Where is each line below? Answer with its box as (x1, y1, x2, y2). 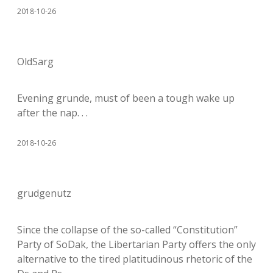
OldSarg (17, 55, 54, 68)
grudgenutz (17, 186, 71, 200)
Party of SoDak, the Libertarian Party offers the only (17, 238, 256, 251)
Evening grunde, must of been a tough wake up (17, 91, 235, 105)
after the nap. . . (17, 106, 88, 119)
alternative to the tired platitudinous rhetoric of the (17, 252, 252, 266)
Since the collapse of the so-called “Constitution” (17, 223, 238, 236)
